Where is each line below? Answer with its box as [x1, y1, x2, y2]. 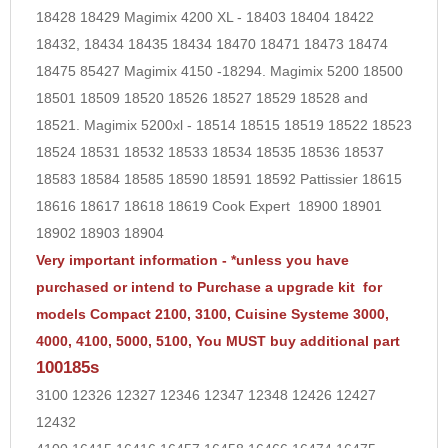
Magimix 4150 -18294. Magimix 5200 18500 [124, 62, 403, 79]
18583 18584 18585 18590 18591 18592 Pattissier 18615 [36, 170, 402, 187]
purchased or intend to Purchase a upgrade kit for [36, 278, 382, 295]
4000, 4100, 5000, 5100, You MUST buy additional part [36, 332, 400, 349]
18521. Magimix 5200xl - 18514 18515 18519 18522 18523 [36, 116, 412, 133]
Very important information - [36, 251, 231, 268]
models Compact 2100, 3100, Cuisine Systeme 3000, [36, 305, 389, 322]
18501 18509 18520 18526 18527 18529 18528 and [36, 89, 368, 106]
